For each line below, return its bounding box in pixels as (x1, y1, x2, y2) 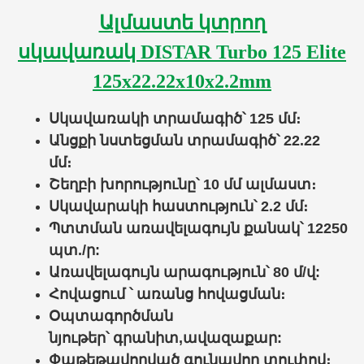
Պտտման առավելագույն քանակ (49, 220, 300, 236)
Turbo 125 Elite (216, 41, 346, 63)
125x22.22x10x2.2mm (93, 71, 271, 92)
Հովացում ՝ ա (49, 286, 151, 302)
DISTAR (141, 41, 216, 63)
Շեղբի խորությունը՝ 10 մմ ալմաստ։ (49, 176, 316, 193)
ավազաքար (183, 330, 277, 346)
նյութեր (49, 330, 106, 346)
